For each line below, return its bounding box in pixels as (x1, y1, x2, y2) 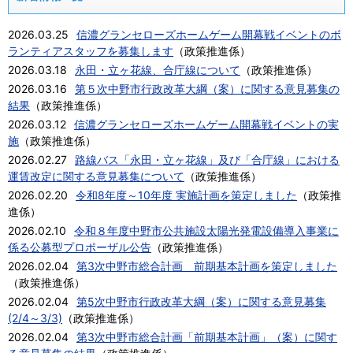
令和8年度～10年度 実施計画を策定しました (76, 188, 297, 202)
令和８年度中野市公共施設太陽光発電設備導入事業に (74, 224, 339, 237)
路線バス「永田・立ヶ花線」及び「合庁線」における (75, 153, 340, 166)
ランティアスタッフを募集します (8, 44, 173, 58)
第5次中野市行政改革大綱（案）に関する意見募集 (76, 295, 326, 308)
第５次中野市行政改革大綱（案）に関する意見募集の (75, 82, 340, 95)
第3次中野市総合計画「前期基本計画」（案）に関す (76, 330, 337, 344)
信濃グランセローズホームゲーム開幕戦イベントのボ (76, 28, 341, 41)
